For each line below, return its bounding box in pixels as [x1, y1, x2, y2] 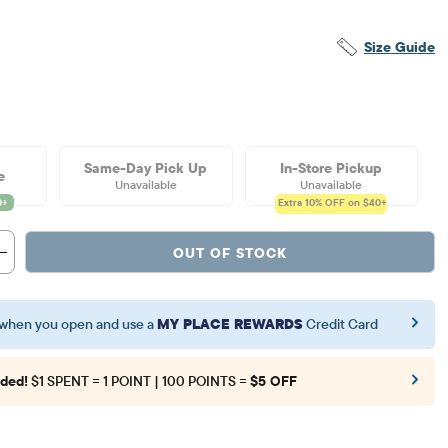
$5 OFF [249, 372, 297, 391]
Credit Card [305, 315, 378, 334]
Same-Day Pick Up [84, 159, 208, 178]
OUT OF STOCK [172, 243, 287, 262]
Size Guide [364, 37, 435, 56]
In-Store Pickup [280, 159, 383, 178]
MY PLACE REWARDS [156, 315, 303, 334]
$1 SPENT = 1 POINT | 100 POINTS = [30, 372, 250, 391]
